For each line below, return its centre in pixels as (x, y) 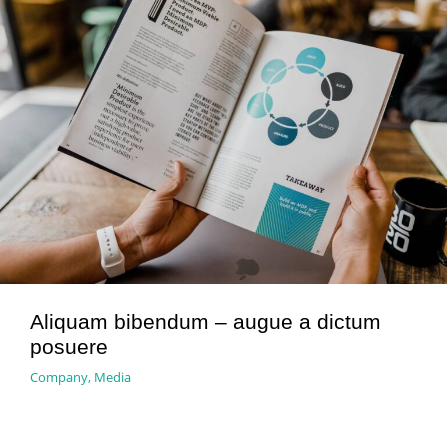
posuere (69, 346)
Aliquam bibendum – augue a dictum (205, 321)
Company (59, 376)
